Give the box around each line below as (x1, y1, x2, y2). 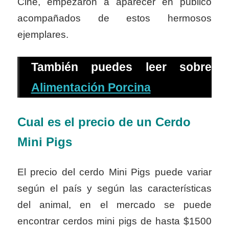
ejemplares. (17, 29, 68, 40)
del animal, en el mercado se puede (17, 199, 212, 211)
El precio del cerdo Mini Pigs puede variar (17, 167, 212, 178)
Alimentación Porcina (31, 80, 151, 94)
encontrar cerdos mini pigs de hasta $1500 (17, 216, 212, 227)
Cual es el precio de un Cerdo (17, 114, 191, 129)
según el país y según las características (17, 183, 212, 194)
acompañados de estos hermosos (17, 12, 212, 24)
